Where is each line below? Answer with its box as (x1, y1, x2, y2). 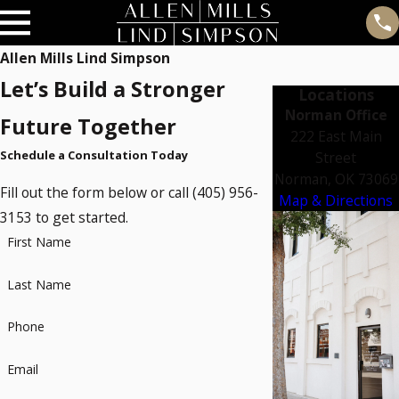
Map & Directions (279, 191, 394, 211)
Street (315, 148, 357, 168)
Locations (297, 84, 374, 106)
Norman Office (284, 105, 387, 126)
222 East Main (289, 126, 382, 147)
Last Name (6, 275, 71, 293)
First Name (6, 232, 71, 250)
